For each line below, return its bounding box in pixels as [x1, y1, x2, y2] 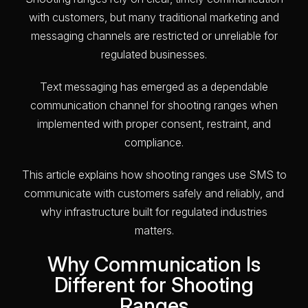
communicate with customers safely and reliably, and [24, 186, 284, 200]
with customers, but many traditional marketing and [29, 10, 279, 24]
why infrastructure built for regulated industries [41, 204, 267, 219]
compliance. [124, 135, 184, 149]
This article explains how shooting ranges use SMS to [21, 167, 287, 181]
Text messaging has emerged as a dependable [40, 79, 268, 93]
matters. [134, 223, 174, 237]
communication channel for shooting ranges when [30, 98, 278, 112]
